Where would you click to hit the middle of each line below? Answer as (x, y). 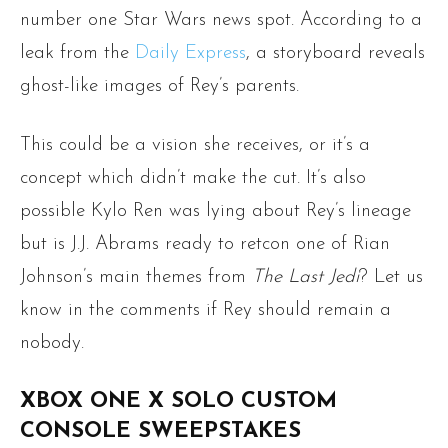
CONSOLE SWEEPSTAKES (160, 432)
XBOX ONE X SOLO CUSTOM (178, 402)
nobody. (52, 344)
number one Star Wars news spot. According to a (221, 21)
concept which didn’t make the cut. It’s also (193, 179)
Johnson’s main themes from (136, 278)
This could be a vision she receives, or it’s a (195, 146)
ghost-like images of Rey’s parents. (159, 87)
